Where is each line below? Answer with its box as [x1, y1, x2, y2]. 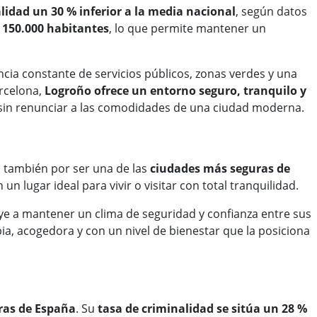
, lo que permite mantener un [109, 21, 266, 37]
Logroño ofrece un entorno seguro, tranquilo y [45, 83, 306, 99]
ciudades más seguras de [150, 161, 290, 177]
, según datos [236, 4, 307, 20]
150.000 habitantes [2, 21, 109, 37]
